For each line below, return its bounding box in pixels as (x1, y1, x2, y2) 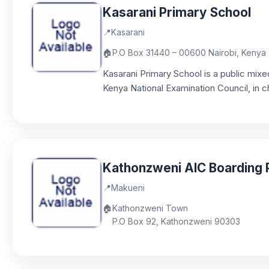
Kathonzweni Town (112, 203, 188, 213)
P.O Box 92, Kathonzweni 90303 (112, 216, 240, 226)
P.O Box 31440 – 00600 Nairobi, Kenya (112, 47, 266, 58)
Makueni (111, 183, 145, 193)
